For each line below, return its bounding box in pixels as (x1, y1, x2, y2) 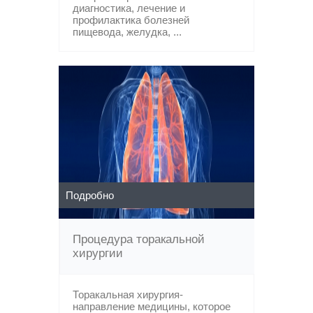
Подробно (66, 189, 114, 201)
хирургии (73, 247, 123, 260)
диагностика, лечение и (73, 2, 185, 14)
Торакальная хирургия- (73, 289, 183, 300)
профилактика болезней (73, 14, 189, 26)
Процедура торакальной (73, 233, 205, 246)
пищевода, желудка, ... (73, 26, 182, 38)
